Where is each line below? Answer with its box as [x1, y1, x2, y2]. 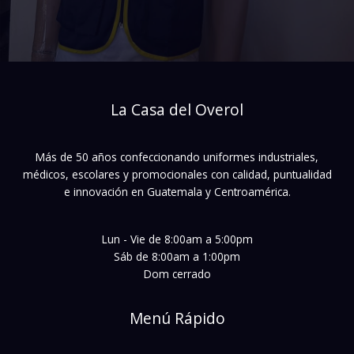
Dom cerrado [143, 266, 211, 282]
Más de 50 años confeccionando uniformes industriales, [36, 149, 318, 164]
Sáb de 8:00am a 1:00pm [114, 249, 240, 265]
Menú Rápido [129, 308, 225, 330]
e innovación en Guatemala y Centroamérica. [63, 183, 291, 199]
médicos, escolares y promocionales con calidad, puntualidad [22, 166, 332, 182]
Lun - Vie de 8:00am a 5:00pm [101, 232, 253, 247]
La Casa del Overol [111, 99, 243, 120]
